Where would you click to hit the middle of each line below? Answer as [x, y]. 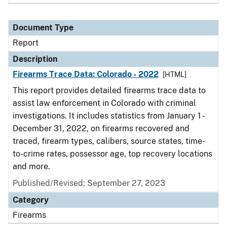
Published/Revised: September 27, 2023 [89, 183]
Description [35, 59]
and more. [31, 166]
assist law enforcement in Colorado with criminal [104, 103]
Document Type [43, 28]
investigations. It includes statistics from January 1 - [108, 116]
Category [31, 200]
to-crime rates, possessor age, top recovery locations [112, 154]
